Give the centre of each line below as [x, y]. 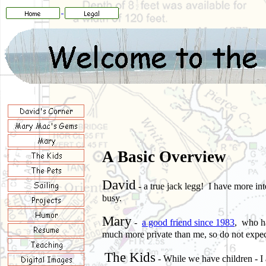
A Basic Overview [164, 156]
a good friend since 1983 [188, 223]
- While [172, 259]
